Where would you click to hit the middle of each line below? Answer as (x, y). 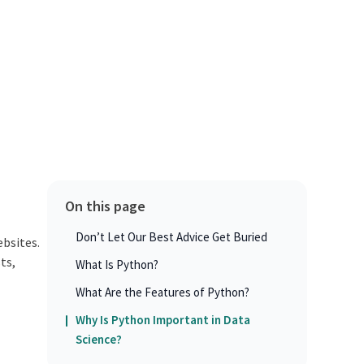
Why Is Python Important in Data (162, 319)
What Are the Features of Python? (162, 292)
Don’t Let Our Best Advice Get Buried (171, 236)
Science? (98, 339)
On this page (105, 206)
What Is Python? (117, 264)
